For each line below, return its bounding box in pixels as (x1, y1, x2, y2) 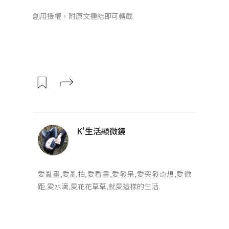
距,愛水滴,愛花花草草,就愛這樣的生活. (38, 180, 160, 191)
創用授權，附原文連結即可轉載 (33, 10, 133, 21)
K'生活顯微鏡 (77, 124, 126, 137)
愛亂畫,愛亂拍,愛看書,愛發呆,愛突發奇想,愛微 (38, 168, 191, 179)
